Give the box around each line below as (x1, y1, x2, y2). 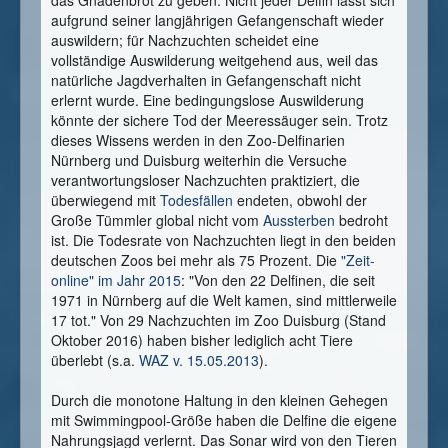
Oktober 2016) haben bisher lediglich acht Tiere (51, 330, 353, 351)
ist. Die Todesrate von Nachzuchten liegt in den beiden (51, 230, 396, 251)
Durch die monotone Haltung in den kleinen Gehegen (51, 390, 388, 411)
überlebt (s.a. (51, 350, 139, 371)
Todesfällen (160, 190, 233, 211)
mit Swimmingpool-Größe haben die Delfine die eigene (51, 410, 397, 431)
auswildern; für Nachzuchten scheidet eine (51, 30, 319, 51)
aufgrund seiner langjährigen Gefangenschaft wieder (51, 10, 384, 31)
